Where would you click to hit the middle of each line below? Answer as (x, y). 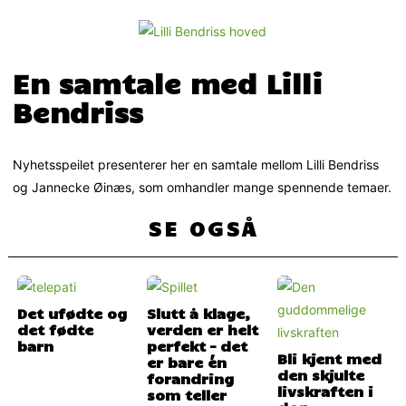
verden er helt (203, 329)
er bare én (187, 362)
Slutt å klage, (199, 313)
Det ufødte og (72, 313)
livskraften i (325, 391)
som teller (187, 395)
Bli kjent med (329, 358)
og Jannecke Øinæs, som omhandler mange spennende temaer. (203, 188)
